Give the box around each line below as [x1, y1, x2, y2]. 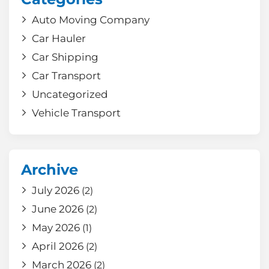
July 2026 [32, 184, 79, 196]
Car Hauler [32, 32, 86, 44]
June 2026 [32, 202, 83, 215]
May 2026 [32, 221, 80, 234]
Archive [21, 160, 78, 178]
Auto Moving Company [32, 13, 150, 26]
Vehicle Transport [32, 106, 121, 119]
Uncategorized [32, 88, 108, 100]
